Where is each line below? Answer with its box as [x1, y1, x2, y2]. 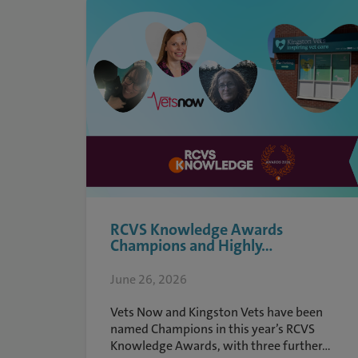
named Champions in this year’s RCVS [109, 320, 315, 337]
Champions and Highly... [109, 235, 272, 256]
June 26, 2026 [109, 271, 187, 288]
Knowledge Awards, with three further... [109, 337, 331, 354]
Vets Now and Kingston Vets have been [109, 304, 323, 320]
